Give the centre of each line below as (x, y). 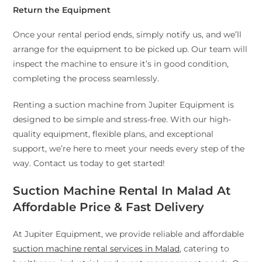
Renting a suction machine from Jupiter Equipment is (124, 105)
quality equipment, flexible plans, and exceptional (113, 134)
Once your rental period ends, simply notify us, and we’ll (127, 35)
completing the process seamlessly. (86, 79)
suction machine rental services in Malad (96, 249)
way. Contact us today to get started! (89, 163)
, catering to (205, 249)
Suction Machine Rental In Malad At (122, 191)
